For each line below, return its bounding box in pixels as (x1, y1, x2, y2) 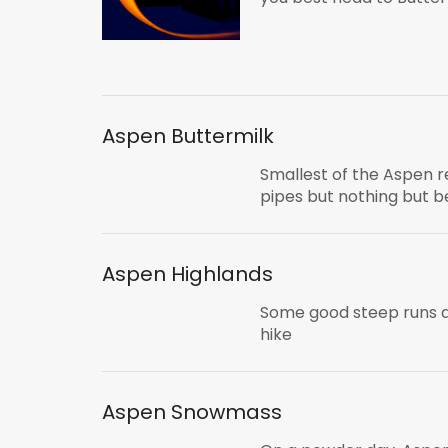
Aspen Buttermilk (102, 121, 274, 150)
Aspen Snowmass (102, 397, 282, 426)
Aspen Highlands (102, 259, 273, 288)
